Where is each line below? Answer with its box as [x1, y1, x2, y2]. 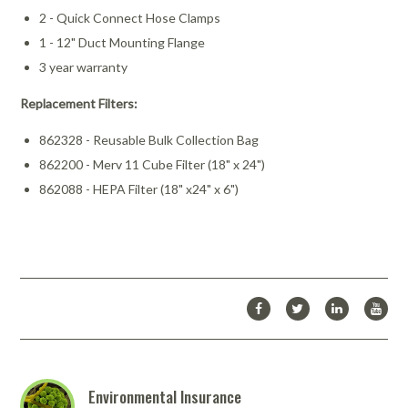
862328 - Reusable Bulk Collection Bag [39, 132, 260, 148]
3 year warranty [39, 59, 128, 76]
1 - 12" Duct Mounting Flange [39, 35, 206, 51]
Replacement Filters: [20, 96, 138, 112]
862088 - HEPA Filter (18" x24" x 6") [39, 181, 240, 198]
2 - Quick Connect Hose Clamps [39, 10, 221, 26]
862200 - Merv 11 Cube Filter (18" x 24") [39, 157, 266, 173]
